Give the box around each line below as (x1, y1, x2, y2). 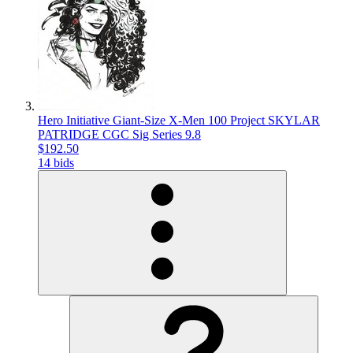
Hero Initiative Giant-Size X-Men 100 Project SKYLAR (38, 113, 320, 127)
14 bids (38, 155, 74, 169)
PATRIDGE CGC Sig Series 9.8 (38, 127, 201, 141)
